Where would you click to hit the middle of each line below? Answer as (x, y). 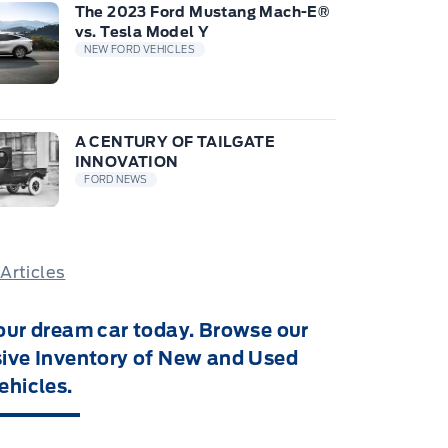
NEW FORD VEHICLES (140, 50)
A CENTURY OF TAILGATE (175, 142)
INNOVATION (126, 162)
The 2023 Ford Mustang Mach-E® (202, 12)
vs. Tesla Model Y (142, 32)
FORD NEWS (116, 180)
